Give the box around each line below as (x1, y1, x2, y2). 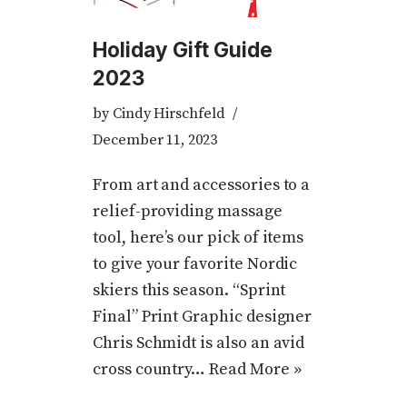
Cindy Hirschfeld (112, 104, 225, 124)
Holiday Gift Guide (93, 37, 273, 63)
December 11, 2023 (93, 131, 217, 150)
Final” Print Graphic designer (93, 306, 313, 328)
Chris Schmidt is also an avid (93, 333, 305, 354)
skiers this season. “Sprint (93, 280, 286, 302)
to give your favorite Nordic (93, 253, 298, 275)
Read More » (209, 359, 302, 381)
